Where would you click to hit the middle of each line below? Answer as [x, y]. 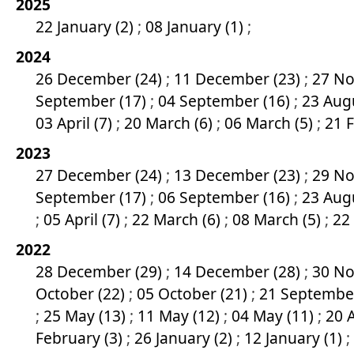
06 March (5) [271, 123]
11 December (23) [239, 79]
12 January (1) [295, 338]
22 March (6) [178, 219]
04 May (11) [275, 316]
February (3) [81, 338]
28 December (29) [101, 271]
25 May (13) [87, 316]
